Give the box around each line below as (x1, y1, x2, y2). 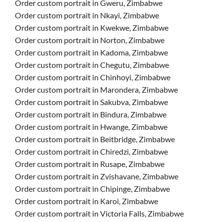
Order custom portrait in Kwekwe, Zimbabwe (15, 23, 168, 32)
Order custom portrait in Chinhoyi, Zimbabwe (15, 72, 170, 82)
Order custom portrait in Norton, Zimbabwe (15, 35, 165, 45)
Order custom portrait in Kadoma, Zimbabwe (15, 48, 168, 57)
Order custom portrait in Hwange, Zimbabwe (15, 122, 167, 131)
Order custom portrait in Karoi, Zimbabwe (15, 196, 158, 206)
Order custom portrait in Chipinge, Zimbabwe (15, 184, 170, 193)
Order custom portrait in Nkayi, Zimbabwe (15, 10, 159, 20)
